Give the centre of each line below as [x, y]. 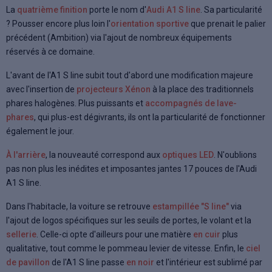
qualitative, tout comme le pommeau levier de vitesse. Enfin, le [126, 248]
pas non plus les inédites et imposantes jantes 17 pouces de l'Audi [131, 168]
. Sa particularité [231, 9]
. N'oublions [235, 155]
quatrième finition [52, 9]
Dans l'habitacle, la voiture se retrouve [79, 206]
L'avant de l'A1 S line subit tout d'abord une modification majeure [130, 75]
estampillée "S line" [191, 206]
